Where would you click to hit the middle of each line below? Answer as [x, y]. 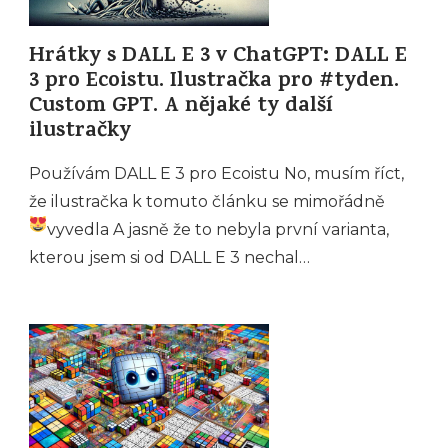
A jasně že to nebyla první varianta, [251, 229]
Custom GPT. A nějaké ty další [181, 107]
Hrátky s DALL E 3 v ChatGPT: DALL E [218, 57]
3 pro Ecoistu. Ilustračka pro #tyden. [214, 82]
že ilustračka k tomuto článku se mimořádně [207, 201]
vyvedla [80, 229]
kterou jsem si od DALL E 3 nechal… [169, 257]
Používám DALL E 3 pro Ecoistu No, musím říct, [216, 173]
